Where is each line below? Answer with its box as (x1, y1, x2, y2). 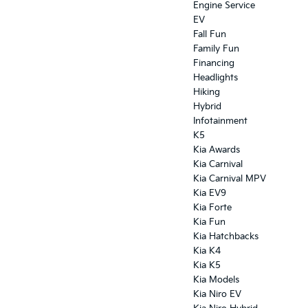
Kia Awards (193, 144, 240, 156)
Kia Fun (193, 217, 225, 228)
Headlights (193, 72, 238, 84)
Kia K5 (193, 260, 221, 272)
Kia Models (193, 274, 239, 286)
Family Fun (193, 43, 239, 55)
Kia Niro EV (193, 289, 241, 300)
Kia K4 (193, 245, 221, 257)
